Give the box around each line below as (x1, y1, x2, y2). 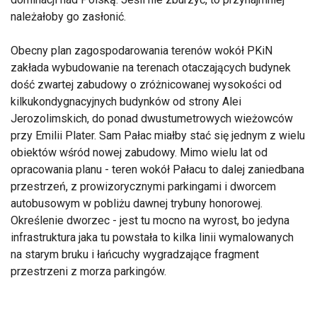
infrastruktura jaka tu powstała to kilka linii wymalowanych (11, 231, 294, 244)
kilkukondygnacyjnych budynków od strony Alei (11, 95, 241, 108)
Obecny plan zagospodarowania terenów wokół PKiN (11, 44, 272, 57)
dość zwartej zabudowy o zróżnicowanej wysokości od (11, 78, 282, 91)
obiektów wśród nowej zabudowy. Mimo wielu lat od (11, 146, 267, 159)
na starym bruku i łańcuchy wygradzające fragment (11, 248, 259, 261)
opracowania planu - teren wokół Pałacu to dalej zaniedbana (11, 163, 304, 176)
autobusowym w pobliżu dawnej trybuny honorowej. (11, 197, 263, 210)
